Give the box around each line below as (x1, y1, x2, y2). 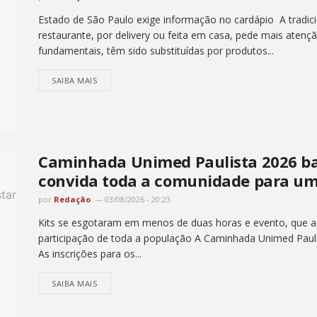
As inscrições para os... (38, 246, 142, 260)
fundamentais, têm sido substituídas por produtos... (38, 43, 274, 57)
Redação (54, 193, 91, 204)
